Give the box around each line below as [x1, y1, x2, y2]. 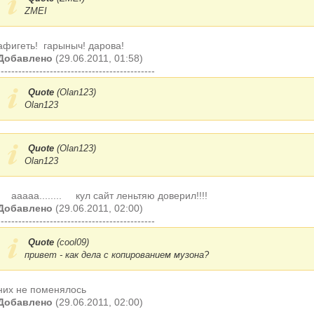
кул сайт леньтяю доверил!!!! [73, 190, 210, 201]
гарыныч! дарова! [41, 40, 124, 51]
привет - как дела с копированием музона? [25, 250, 209, 260]
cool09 [60, 237, 86, 247]
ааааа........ [8, 190, 64, 201]
